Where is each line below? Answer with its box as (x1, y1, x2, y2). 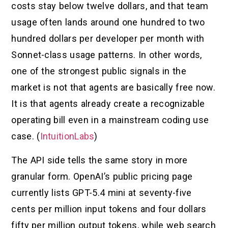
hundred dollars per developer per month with (11, 33, 205, 44)
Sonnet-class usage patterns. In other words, (11, 49, 202, 61)
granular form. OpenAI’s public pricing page (11, 170, 193, 182)
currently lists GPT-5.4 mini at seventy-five (11, 187, 192, 198)
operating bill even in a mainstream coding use (11, 115, 209, 126)
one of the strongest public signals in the (11, 66, 186, 77)
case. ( (11, 131, 40, 142)
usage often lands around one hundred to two (11, 17, 205, 28)
